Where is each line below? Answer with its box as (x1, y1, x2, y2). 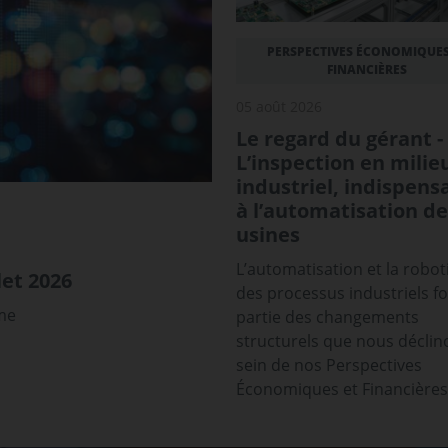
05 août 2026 (236, 96, 322, 116)
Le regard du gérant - (236, 124, 443, 152)
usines (236, 220, 300, 248)
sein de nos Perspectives (236, 353, 422, 376)
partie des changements (236, 305, 419, 328)
